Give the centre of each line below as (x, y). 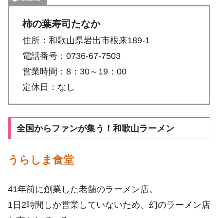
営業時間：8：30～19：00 (74, 71)
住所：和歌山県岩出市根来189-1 (86, 40)
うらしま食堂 (41, 160)
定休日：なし (49, 87)
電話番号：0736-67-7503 (72, 56)
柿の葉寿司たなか (61, 24)
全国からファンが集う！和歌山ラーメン (95, 128)
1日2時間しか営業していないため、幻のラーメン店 (109, 205)
